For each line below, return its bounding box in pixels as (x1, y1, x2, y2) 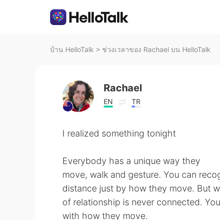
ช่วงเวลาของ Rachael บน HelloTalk (102, 45, 211, 54)
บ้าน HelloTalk (50, 45, 94, 54)
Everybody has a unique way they (62, 156, 200, 166)
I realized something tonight (62, 128, 176, 138)
